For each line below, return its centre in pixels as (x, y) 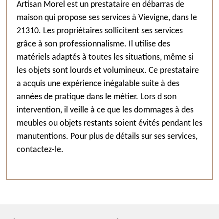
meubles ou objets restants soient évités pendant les (109, 123)
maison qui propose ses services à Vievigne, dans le (107, 18)
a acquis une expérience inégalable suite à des (98, 84)
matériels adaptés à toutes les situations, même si (105, 57)
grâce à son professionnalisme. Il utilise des (93, 44)
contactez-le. (40, 150)
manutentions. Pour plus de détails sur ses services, (107, 137)
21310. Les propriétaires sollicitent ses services (100, 31)
